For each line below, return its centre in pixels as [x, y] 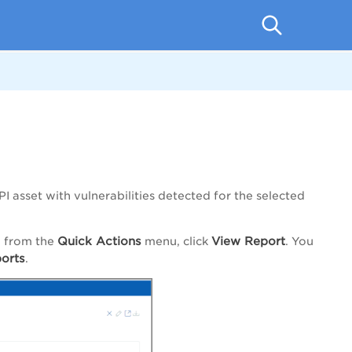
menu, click [176, 242]
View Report [248, 241]
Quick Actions [99, 241]
